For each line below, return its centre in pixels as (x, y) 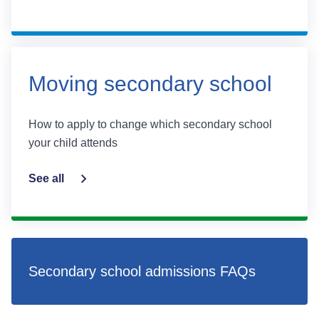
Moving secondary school (150, 84)
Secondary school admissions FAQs (142, 271)
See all (46, 178)
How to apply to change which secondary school (150, 124)
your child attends (73, 143)
